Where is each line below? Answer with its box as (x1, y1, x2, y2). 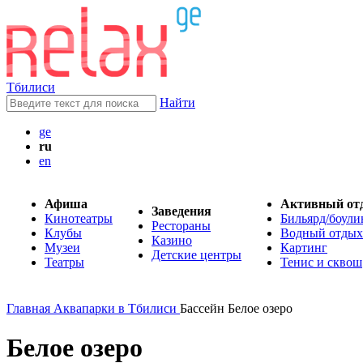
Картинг (280, 241, 327, 254)
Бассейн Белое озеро (180, 301, 293, 315)
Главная (6, 301, 50, 315)
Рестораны (152, 219, 211, 233)
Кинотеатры (45, 211, 113, 225)
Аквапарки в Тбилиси (53, 301, 177, 315)
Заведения (152, 204, 211, 218)
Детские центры (152, 248, 241, 262)
